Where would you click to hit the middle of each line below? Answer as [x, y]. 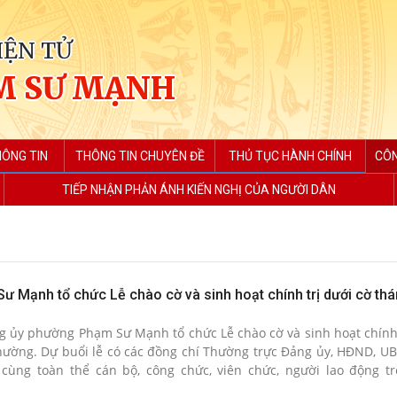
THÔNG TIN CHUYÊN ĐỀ [140, 156]
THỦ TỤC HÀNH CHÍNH [291, 156]
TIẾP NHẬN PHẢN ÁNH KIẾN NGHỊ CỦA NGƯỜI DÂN [199, 190]
